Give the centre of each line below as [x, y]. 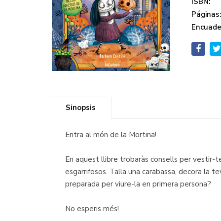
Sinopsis [81, 107]
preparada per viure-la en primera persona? [138, 184]
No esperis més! [92, 208]
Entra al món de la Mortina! [111, 134]
